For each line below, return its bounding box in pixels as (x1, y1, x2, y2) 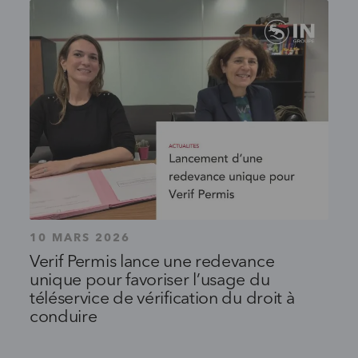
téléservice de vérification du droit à (29, 291, 295, 308)
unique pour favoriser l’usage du (29, 272, 270, 290)
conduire (29, 309, 97, 327)
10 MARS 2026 (29, 233, 130, 245)
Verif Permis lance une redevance (29, 254, 275, 272)
